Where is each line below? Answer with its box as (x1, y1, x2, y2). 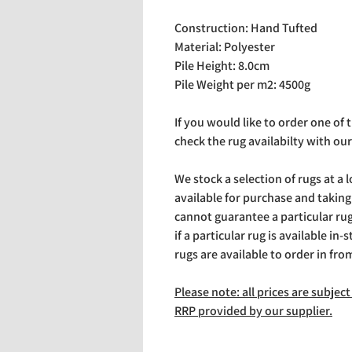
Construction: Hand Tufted (174, 20, 317, 36)
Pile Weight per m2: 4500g (174, 76, 310, 93)
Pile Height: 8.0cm (174, 57, 269, 74)
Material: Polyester (174, 38, 275, 55)
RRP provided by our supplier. (174, 302, 332, 319)
